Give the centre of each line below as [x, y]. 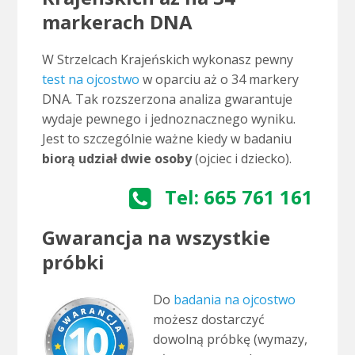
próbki [73, 262]
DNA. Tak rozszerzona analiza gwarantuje [167, 99]
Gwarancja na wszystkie [156, 238]
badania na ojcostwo [234, 300]
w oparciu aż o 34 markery [219, 80]
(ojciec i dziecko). [241, 159]
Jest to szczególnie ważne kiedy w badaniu [166, 139]
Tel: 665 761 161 [239, 197]
